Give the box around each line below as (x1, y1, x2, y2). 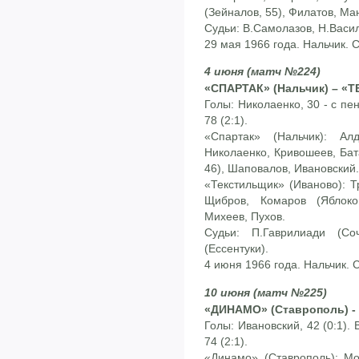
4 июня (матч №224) (204, 65, 321, 79)
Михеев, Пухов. (204, 210, 285, 224)
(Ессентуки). (204, 242, 268, 256)
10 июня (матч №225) (204, 285, 327, 299)
